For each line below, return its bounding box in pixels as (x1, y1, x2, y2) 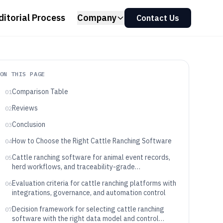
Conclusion (11, 120, 45, 129)
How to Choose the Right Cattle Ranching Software (11, 136, 172, 145)
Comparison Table (11, 87, 68, 96)
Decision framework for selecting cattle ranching (11, 205, 164, 214)
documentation (11, 172, 59, 181)
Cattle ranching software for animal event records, (11, 153, 170, 162)
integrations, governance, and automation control (11, 188, 166, 197)
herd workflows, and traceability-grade (11, 162, 135, 171)
